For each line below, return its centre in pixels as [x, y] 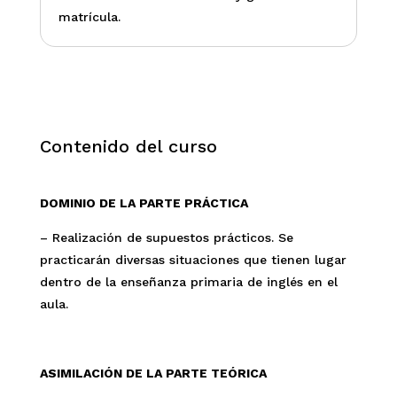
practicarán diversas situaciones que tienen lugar [193, 260]
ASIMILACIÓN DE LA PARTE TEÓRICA [153, 373]
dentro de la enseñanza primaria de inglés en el [188, 282]
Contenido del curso [128, 146]
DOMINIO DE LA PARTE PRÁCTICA [144, 203]
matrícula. [89, 17]
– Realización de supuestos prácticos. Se [166, 237]
